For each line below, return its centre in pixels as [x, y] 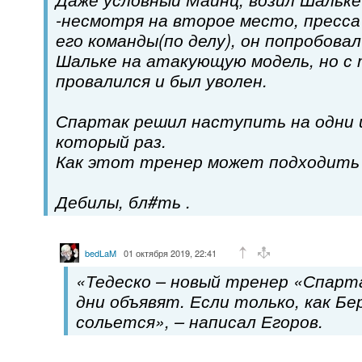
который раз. [111, 140]
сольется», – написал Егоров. [200, 320]
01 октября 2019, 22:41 [170, 253]
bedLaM [101, 253]
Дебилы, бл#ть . [123, 201]
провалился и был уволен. [162, 80]
